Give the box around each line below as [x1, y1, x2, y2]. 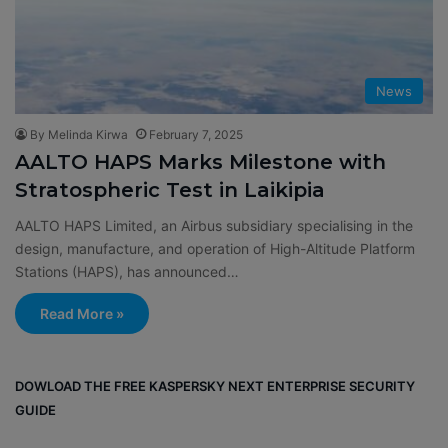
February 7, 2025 [149, 127, 243, 142]
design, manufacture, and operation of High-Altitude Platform [15, 240, 415, 257]
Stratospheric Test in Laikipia [15, 178, 325, 202]
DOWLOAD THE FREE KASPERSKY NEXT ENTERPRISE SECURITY [15, 378, 415, 394]
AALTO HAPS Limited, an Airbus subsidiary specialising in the [15, 217, 413, 234]
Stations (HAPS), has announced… [15, 263, 239, 280]
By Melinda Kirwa [30, 127, 128, 142]
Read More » [40, 305, 124, 322]
